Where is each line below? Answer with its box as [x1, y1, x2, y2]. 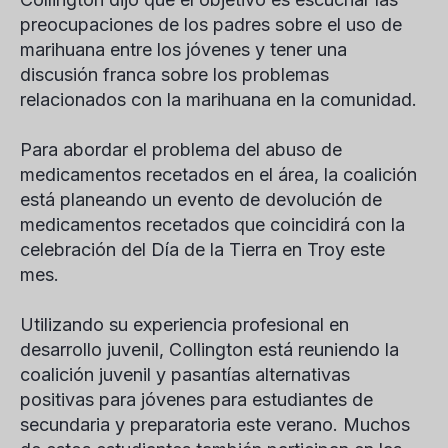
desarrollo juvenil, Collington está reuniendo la [20, 339, 399, 360]
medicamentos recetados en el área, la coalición [20, 164, 417, 185]
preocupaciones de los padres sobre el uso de [20, 14, 402, 35]
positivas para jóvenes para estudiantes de [20, 389, 373, 410]
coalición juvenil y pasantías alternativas [20, 364, 350, 385]
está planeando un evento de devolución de [20, 189, 382, 210]
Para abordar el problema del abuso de [20, 139, 342, 160]
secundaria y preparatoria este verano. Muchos [20, 414, 410, 435]
